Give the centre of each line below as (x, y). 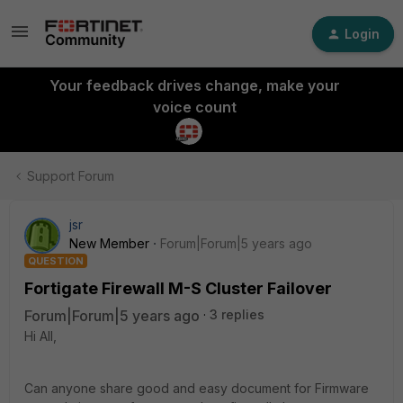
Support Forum (71, 176)
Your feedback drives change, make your (194, 85)
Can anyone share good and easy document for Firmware (197, 388)
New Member (109, 243)
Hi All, (42, 336)
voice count (194, 107)
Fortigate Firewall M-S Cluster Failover (178, 288)
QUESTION (56, 261)
